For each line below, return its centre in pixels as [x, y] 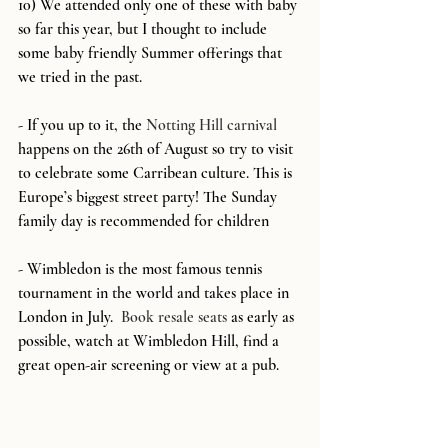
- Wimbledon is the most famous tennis [142, 268]
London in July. [69, 316]
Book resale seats [174, 316]
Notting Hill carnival [211, 124]
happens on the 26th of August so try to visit [157, 148]
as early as [262, 316]
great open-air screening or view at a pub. [148, 364]
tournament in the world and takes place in [155, 292]
